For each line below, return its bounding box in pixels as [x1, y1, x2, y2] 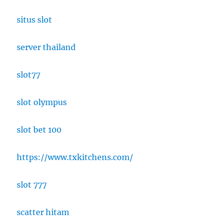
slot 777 [17, 180, 47, 190]
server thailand [17, 42, 76, 52]
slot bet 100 [17, 125, 62, 135]
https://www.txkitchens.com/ [17, 152, 134, 162]
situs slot [17, 15, 53, 25]
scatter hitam [17, 207, 70, 217]
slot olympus [17, 97, 67, 107]
